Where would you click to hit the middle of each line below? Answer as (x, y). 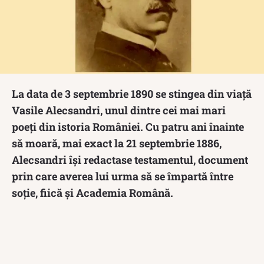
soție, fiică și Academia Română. (93, 192)
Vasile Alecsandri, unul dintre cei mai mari (119, 110)
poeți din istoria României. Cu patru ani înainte (128, 126)
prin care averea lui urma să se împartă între (123, 176)
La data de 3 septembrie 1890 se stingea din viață (132, 93)
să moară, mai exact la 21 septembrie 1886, (117, 143)
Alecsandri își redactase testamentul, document (130, 159)
